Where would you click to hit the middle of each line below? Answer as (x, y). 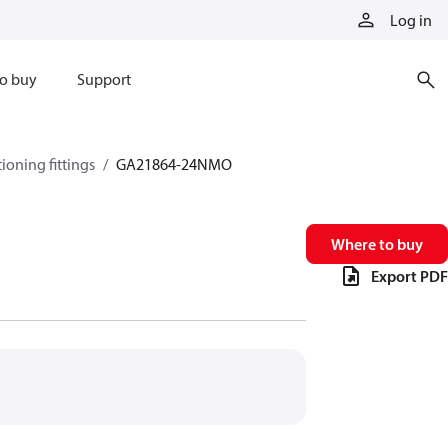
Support (103, 79)
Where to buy (377, 244)
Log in (411, 20)
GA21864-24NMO (174, 164)
